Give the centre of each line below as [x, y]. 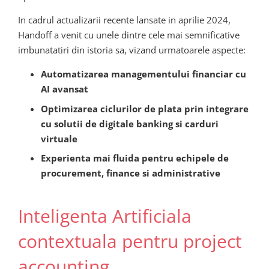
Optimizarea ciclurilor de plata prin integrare [144, 108]
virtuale [59, 138]
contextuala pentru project [130, 241]
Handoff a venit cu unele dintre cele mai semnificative [129, 35]
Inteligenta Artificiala [105, 216]
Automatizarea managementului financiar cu [143, 74]
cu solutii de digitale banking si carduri [129, 123]
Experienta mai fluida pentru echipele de [134, 158]
